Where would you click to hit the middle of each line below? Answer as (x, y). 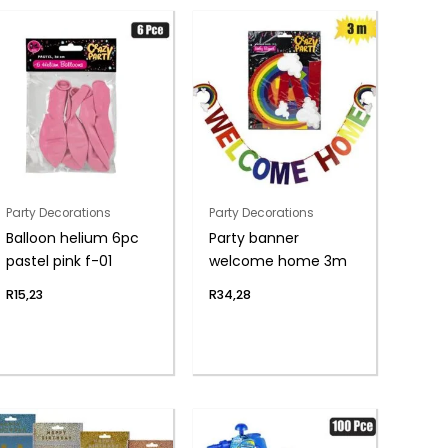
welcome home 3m (278, 260)
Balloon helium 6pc (73, 237)
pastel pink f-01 (59, 260)
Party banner (254, 237)
